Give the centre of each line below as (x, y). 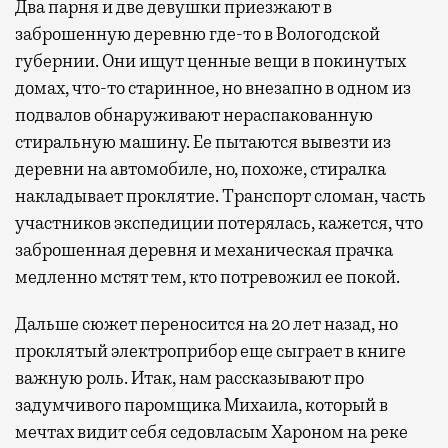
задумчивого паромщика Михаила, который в (201, 404)
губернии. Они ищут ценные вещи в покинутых (210, 60)
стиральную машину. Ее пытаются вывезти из (203, 141)
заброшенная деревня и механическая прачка (204, 249)
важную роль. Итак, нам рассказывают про (189, 377)
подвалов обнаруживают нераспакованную (194, 114)
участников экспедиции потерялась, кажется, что (219, 222)
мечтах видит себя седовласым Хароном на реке (211, 431)
